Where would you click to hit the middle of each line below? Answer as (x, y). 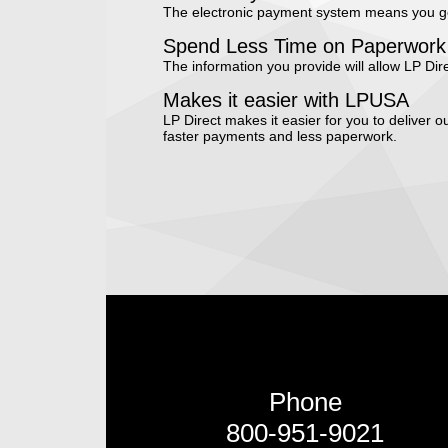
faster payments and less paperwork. (279, 136)
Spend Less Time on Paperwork (304, 46)
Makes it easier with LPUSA (285, 100)
